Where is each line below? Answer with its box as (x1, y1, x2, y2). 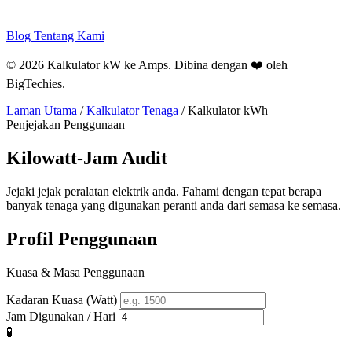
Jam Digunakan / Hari (6, 309, 115, 323)
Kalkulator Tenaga (83, 104, 181, 117)
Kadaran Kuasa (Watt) (6, 292, 117, 306)
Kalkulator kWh (185, 104, 268, 117)
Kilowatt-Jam (6, 147, 122, 168)
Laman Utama (6, 104, 80, 117)
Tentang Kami (34, 29, 104, 42)
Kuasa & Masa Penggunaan (6, 265, 145, 279)
